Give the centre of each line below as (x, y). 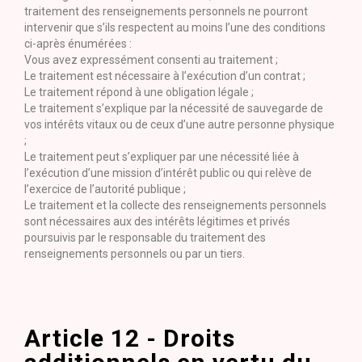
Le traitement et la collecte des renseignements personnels (175, 205)
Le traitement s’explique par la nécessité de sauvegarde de (174, 108)
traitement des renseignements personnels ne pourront (166, 11)
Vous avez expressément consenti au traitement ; (151, 60)
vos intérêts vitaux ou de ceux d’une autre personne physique (179, 124)
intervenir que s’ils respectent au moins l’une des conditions (175, 27)
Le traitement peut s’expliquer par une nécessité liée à (162, 157)
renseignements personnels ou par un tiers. (135, 254)
